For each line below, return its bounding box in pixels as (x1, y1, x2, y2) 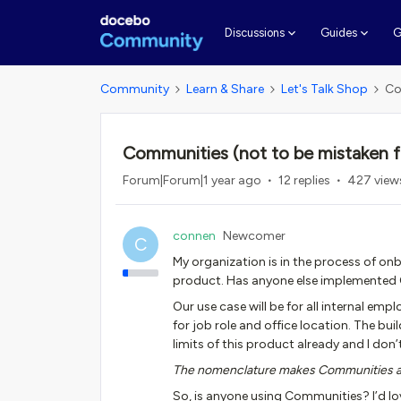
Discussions (224, 26, 285, 39)
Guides (320, 26, 357, 39)
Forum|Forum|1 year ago (123, 173, 261, 188)
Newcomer (223, 228, 286, 243)
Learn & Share (186, 81, 264, 97)
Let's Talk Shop (281, 81, 368, 97)
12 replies (278, 173, 330, 188)
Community (100, 81, 169, 97)
